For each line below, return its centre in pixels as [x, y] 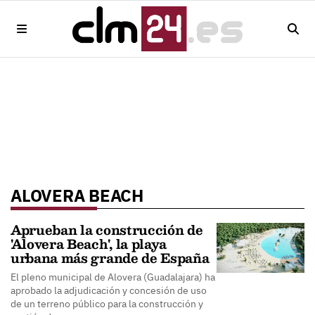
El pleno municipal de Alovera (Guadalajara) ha [113, 277]
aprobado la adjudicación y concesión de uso [109, 290]
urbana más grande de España [110, 258]
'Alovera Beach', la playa [89, 244]
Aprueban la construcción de [107, 230]
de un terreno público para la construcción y [107, 304]
